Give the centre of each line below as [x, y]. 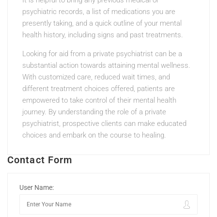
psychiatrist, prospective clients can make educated [104, 124]
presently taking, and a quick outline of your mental [102, 23]
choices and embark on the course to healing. [94, 135]
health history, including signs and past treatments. [103, 35]
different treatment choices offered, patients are [99, 89]
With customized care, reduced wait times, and [96, 77]
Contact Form [40, 160]
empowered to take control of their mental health [99, 101]
